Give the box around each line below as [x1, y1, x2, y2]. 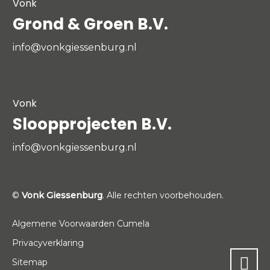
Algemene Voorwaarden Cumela [12, 218, 149, 229]
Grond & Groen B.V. [13, 13, 168, 35]
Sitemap [12, 256, 48, 268]
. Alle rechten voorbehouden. [102, 189, 224, 201]
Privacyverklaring [12, 237, 84, 248]
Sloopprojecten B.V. [13, 113, 172, 135]
